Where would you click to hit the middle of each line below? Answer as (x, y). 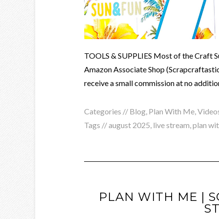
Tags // (96, 125)
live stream (171, 125)
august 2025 (129, 125)
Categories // (107, 111)
